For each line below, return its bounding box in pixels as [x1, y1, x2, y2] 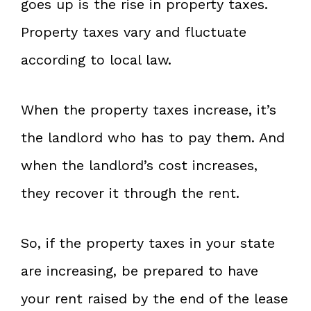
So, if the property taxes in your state [21, 234, 275, 251]
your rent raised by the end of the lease [21, 289, 288, 307]
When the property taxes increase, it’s [21, 101, 276, 118]
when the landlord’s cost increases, [21, 156, 258, 174]
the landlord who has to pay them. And [21, 128, 285, 146]
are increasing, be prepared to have [21, 262, 258, 279]
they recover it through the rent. [21, 184, 239, 201]
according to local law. [21, 51, 171, 68]
